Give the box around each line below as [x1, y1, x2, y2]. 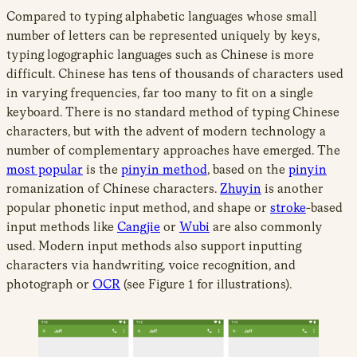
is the [83, 161, 121, 177]
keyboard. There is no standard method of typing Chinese [6, 104, 339, 120]
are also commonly [210, 218, 323, 234]
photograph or [6, 276, 92, 292]
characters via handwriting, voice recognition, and [6, 257, 296, 273]
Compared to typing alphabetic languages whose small [6, 8, 317, 24]
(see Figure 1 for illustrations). [120, 276, 292, 292]
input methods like [6, 218, 117, 234]
